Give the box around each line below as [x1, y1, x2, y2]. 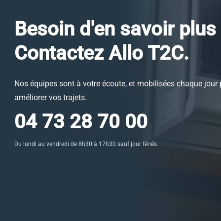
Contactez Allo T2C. [14, 41, 189, 65]
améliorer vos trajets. [14, 92, 87, 102]
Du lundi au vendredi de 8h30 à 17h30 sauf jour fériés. [14, 140, 158, 147]
